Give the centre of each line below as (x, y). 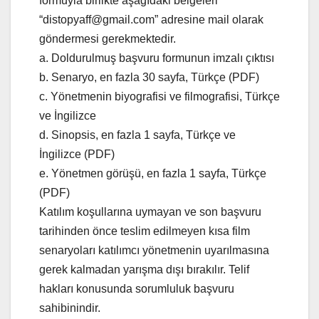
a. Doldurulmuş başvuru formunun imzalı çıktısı (157, 58)
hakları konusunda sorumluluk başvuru (137, 288)
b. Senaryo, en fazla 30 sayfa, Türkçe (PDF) (149, 77)
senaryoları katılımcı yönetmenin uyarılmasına (154, 250)
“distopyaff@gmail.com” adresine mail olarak (151, 19)
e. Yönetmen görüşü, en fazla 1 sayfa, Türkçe (153, 173)
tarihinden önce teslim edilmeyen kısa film (145, 231)
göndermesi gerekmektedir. (108, 38)
